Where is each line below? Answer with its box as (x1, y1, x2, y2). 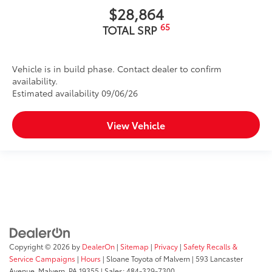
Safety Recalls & (183, 241, 237, 252)
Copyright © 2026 (9, 241, 72, 252)
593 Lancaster (194, 253, 243, 264)
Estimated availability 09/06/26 (12, 86, 138, 99)
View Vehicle (107, 117, 165, 132)
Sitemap (120, 241, 149, 252)
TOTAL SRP (102, 21, 160, 38)
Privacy (154, 241, 178, 252)
